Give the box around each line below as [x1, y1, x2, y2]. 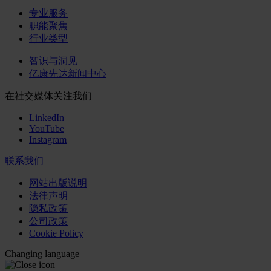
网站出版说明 [29, 178, 87, 189]
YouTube [29, 123, 64, 134]
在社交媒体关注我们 [5, 91, 92, 102]
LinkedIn [29, 113, 64, 123]
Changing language [5, 249, 79, 260]
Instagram [29, 134, 67, 145]
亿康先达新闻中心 [29, 68, 106, 79]
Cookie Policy [29, 228, 83, 239]
